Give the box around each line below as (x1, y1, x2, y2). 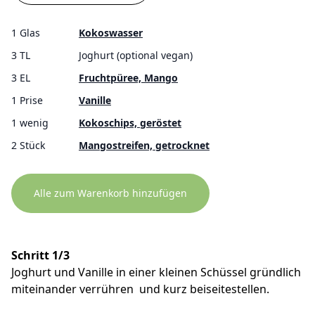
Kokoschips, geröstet (79, 115, 181, 129)
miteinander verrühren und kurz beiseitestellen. (11, 281, 269, 297)
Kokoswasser (79, 25, 143, 39)
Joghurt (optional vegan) (79, 48, 193, 62)
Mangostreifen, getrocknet (79, 138, 210, 152)
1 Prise (11, 93, 43, 107)
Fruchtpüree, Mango (79, 70, 178, 84)
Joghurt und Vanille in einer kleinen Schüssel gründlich (11, 264, 301, 280)
